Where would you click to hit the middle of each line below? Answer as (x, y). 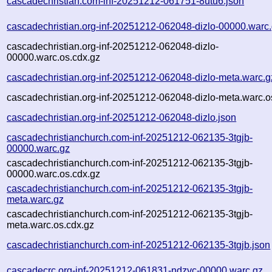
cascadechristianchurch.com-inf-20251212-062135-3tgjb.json (139, 245)
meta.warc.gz (36, 199)
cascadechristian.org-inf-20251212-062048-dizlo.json (122, 117)
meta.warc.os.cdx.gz (51, 225)
